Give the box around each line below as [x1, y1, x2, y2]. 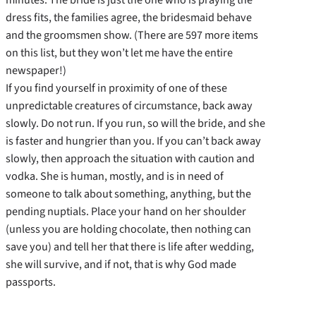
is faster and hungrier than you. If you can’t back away [6, 133, 261, 149]
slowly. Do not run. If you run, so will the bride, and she [6, 115, 265, 131]
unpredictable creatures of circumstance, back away [6, 97, 253, 114]
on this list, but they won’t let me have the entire [6, 44, 233, 61]
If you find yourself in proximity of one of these [6, 80, 227, 96]
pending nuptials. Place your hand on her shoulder [6, 203, 246, 219]
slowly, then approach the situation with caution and [6, 150, 255, 166]
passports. [6, 274, 56, 290]
